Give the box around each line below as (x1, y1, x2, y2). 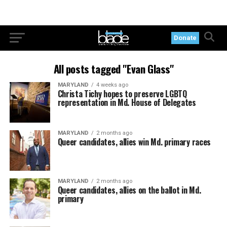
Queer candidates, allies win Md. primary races (57, 136, 211, 148)
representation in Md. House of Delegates (57, 96, 196, 108)
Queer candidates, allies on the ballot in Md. (57, 184, 201, 196)
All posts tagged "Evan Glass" (53, 61, 174, 77)
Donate (174, 34, 197, 42)
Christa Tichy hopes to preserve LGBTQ (57, 88, 187, 100)
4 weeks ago (96, 82, 128, 88)
